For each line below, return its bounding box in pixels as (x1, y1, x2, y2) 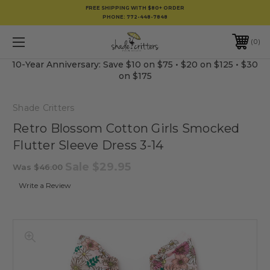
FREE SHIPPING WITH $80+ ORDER (86, 5, 184, 11)
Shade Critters (13, 102, 75, 113)
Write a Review (19, 180, 71, 190)
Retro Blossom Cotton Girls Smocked (13, 121, 240, 136)
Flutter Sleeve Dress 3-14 (13, 137, 164, 152)
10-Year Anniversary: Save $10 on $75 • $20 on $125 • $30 (12, 58, 258, 70)
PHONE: (102, 14, 127, 20)
